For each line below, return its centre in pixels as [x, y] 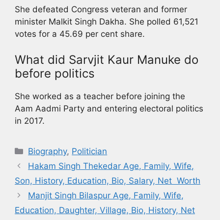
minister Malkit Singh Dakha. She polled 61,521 [107, 22]
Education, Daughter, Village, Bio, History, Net [105, 210]
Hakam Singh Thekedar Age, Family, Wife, [111, 166]
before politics [55, 73]
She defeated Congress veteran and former [101, 10]
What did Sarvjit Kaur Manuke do [107, 59]
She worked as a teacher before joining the [100, 96]
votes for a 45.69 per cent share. [80, 34]
